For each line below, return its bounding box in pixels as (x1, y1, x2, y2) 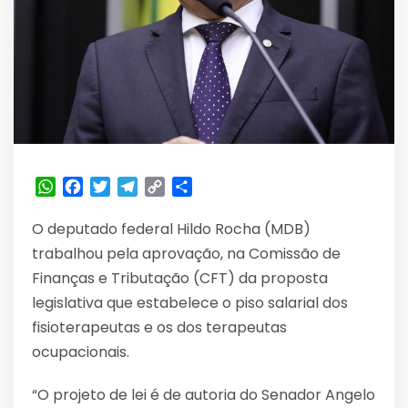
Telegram (138, 176, 208, 198)
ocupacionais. (32, 342, 129, 363)
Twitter (110, 176, 162, 198)
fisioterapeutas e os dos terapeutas (32, 317, 287, 339)
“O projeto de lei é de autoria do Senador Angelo (32, 384, 375, 406)
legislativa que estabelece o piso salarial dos (32, 292, 348, 314)
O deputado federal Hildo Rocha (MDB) (32, 219, 311, 240)
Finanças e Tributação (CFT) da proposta (32, 268, 328, 290)
